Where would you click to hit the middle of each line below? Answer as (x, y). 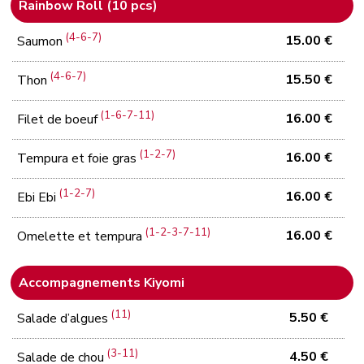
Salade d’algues (65, 319)
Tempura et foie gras (79, 159)
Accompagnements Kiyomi (102, 282)
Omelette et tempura (82, 237)
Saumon (42, 42)
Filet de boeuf (59, 120)
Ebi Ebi (39, 198)
